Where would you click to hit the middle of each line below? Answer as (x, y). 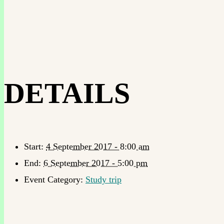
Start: (34, 146)
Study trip (103, 179)
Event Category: (53, 179)
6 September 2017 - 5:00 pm (95, 163)
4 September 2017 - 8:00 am (98, 146)
